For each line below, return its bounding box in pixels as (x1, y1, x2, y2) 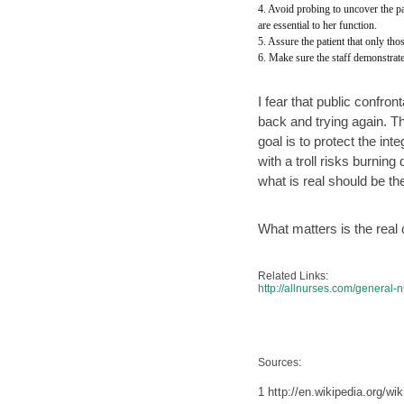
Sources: (258, 356, 302, 369)
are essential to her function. (258, 19, 378, 32)
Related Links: (258, 270, 329, 282)
